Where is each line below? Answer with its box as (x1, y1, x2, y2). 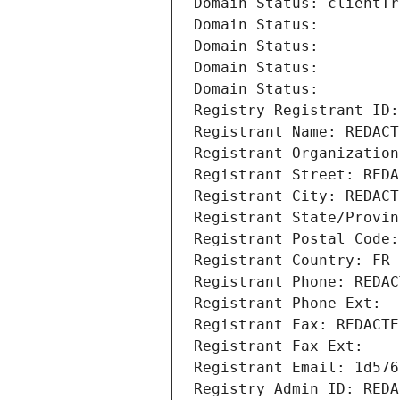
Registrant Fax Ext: (194, 337, 363, 355)
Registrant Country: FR (194, 252, 390, 270)
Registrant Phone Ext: (194, 295, 381, 312)
